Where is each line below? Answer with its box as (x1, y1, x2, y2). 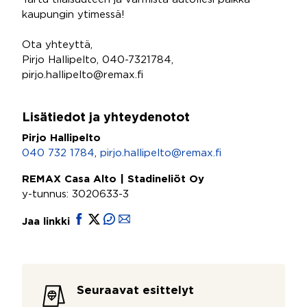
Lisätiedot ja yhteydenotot (22, 112, 190, 123)
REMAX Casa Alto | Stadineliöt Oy (22, 175, 204, 184)
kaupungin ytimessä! (22, 10, 125, 19)
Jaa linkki (22, 217, 73, 226)
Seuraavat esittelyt (77, 286, 194, 296)
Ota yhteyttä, (22, 40, 93, 49)
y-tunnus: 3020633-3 (22, 190, 129, 199)
